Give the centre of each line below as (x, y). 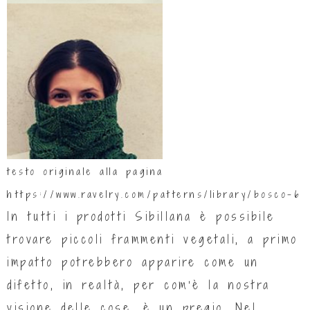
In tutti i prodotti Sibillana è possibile (141, 217)
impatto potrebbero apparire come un (133, 262)
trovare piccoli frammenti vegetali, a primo (153, 239)
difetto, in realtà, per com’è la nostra (139, 285)
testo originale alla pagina (85, 172)
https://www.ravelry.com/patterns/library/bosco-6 (154, 195)
